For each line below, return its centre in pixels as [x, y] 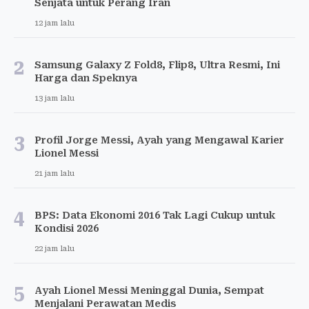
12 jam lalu [54, 23]
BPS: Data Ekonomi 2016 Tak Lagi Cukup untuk [155, 216]
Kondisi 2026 [67, 229]
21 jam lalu [54, 174]
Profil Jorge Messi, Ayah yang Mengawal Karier [159, 140]
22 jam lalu [54, 249]
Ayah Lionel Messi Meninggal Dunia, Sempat [149, 291]
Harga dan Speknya [86, 78]
